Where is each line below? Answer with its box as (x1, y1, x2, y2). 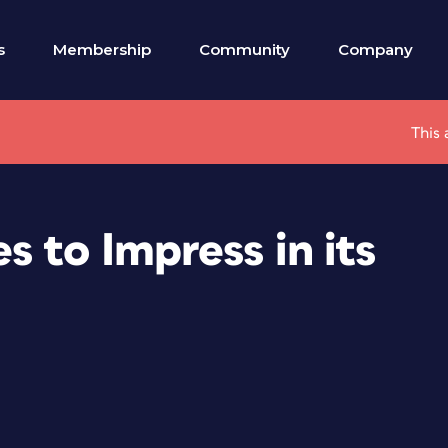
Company (338, 40, 413, 59)
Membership (53, 40, 151, 59)
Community (199, 40, 290, 59)
